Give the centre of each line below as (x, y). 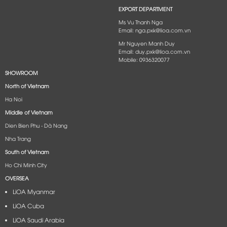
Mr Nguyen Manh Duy (146, 43)
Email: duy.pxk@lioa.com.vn (154, 51)
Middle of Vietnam (29, 112)
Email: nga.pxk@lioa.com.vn (154, 30)
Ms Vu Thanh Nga (140, 22)
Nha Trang (18, 138)
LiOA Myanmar (34, 191)
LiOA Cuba (28, 205)
